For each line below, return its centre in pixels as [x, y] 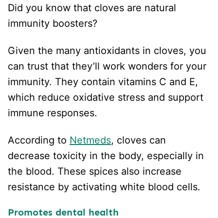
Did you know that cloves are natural [92, 8]
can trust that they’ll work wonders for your [107, 66]
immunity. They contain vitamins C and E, [103, 82]
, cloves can [138, 140]
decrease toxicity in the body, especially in [106, 155]
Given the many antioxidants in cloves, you [107, 50]
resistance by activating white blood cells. [106, 187]
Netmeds [90, 140]
